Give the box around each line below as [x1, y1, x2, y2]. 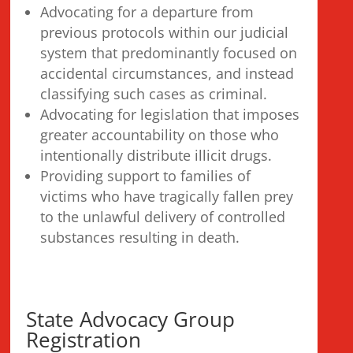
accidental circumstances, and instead [40, 64, 295, 83]
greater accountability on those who [40, 125, 280, 144]
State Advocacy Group [26, 305, 236, 333]
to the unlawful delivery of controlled [40, 207, 286, 226]
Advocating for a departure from [40, 2, 255, 21]
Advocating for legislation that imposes [40, 105, 300, 124]
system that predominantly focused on [40, 43, 298, 62]
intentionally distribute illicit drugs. [40, 146, 273, 165]
